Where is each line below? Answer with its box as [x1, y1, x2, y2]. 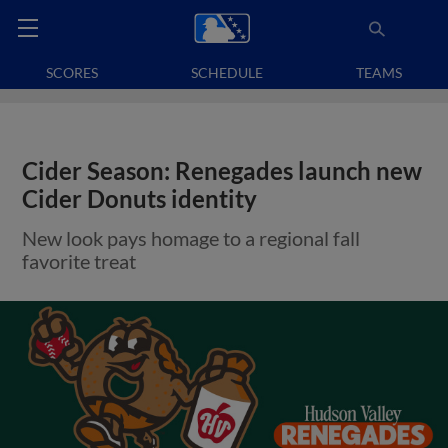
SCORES [46, 64, 99, 81]
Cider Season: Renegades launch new [22, 157, 423, 185]
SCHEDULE [191, 64, 263, 81]
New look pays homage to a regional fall [22, 226, 361, 250]
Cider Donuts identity [22, 185, 258, 213]
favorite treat [22, 249, 137, 273]
